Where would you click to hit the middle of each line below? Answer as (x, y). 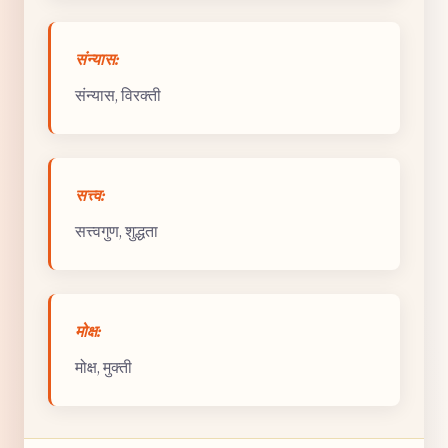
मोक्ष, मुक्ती (103, 367)
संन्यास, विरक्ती (118, 95)
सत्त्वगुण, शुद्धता (116, 231)
